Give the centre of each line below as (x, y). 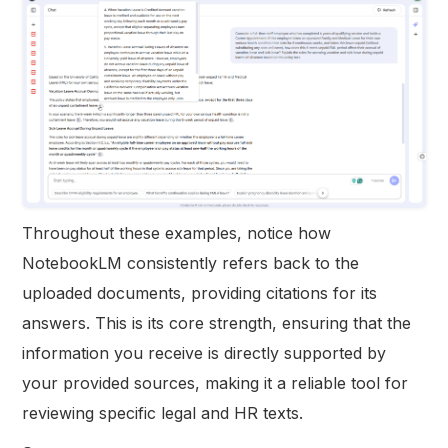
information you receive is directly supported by (204, 352)
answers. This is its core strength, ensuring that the (217, 322)
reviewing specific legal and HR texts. (163, 412)
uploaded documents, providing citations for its (200, 292)
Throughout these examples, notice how (177, 232)
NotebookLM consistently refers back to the (191, 262)
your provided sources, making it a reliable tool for (215, 382)
